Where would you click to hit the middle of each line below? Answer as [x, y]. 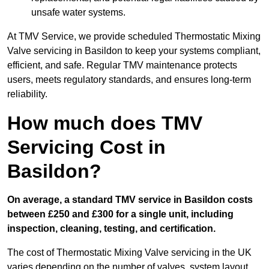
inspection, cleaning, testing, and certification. [111, 229]
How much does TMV [105, 123]
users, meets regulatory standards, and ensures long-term [129, 80]
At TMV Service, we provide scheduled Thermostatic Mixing [134, 37]
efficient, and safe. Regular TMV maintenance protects [122, 65]
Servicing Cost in [86, 147]
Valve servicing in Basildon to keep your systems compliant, [134, 51]
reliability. [27, 94]
